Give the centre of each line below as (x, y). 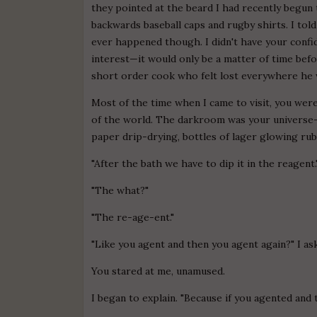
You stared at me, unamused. (158, 271)
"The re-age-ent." (133, 217)
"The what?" (120, 190)
